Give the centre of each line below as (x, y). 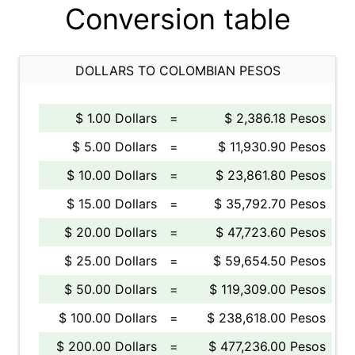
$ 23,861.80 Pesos (271, 175)
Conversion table (177, 19)
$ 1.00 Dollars (116, 118)
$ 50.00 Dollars (111, 289)
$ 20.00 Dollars (111, 232)
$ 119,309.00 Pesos (267, 289)
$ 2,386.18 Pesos (275, 118)
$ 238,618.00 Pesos (266, 318)
